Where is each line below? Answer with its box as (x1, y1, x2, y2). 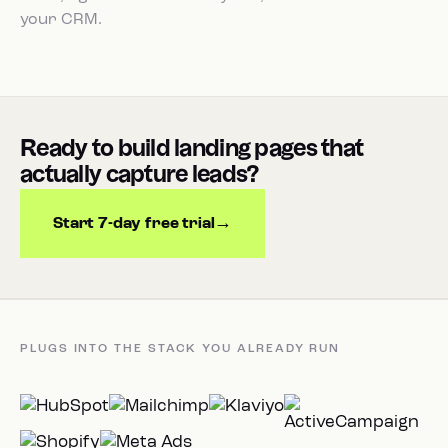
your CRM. (20, 12, 102, 28)
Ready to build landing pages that (20, 139, 364, 160)
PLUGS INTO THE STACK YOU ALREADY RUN (20, 343, 341, 355)
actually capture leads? (20, 165, 259, 186)
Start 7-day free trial (53, 215, 215, 232)
